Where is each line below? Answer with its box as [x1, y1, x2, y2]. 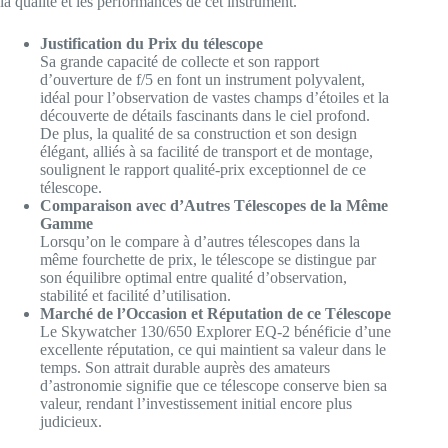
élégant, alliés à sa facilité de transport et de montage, [40, 143, 373, 161]
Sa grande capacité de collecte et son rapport [40, 53, 319, 71]
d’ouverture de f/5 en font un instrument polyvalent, [40, 71, 365, 89]
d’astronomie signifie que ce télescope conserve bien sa [40, 377, 387, 395]
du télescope [181, 35, 263, 53]
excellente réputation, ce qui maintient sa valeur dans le [40, 341, 386, 359]
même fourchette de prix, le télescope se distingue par [40, 251, 376, 269]
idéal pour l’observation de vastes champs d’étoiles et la [40, 89, 389, 107]
